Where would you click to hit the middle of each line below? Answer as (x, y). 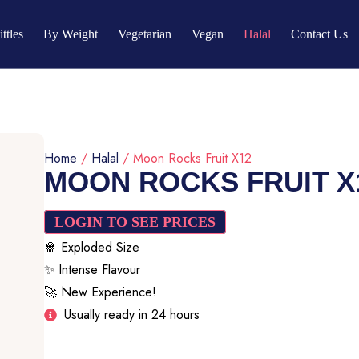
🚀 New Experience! (100, 292)
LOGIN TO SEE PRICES (135, 222)
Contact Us (320, 34)
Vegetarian (145, 34)
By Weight (71, 34)
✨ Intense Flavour (92, 270)
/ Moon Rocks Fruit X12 (185, 158)
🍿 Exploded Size (91, 247)
